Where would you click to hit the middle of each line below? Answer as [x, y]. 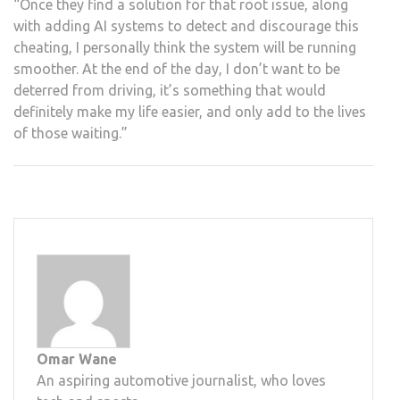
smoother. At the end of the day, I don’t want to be [177, 68]
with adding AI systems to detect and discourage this [186, 25]
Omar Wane [77, 358]
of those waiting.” [71, 133]
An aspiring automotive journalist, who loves [181, 380]
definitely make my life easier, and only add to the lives [190, 111]
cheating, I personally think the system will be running [185, 47]
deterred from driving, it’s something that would [170, 90]
